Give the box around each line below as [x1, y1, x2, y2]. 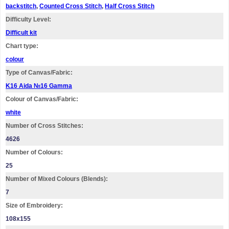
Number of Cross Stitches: [6, 122, 83, 129]
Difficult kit [6, 29, 37, 36]
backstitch [6, 3, 36, 10]
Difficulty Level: [6, 16, 51, 23]
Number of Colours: [6, 149, 63, 156]
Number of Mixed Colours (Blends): [6, 175, 108, 182]
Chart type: [6, 42, 38, 50]
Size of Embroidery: [6, 202, 63, 209]
